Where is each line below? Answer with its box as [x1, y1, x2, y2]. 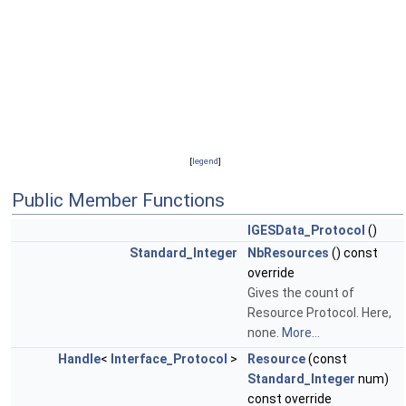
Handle [58, 352, 101, 367]
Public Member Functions [12, 189, 225, 212]
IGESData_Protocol [247, 223, 365, 238]
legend [191, 156, 218, 167]
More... [282, 325, 320, 341]
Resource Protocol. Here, [247, 305, 391, 321]
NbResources [247, 246, 329, 261]
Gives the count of [247, 285, 354, 301]
